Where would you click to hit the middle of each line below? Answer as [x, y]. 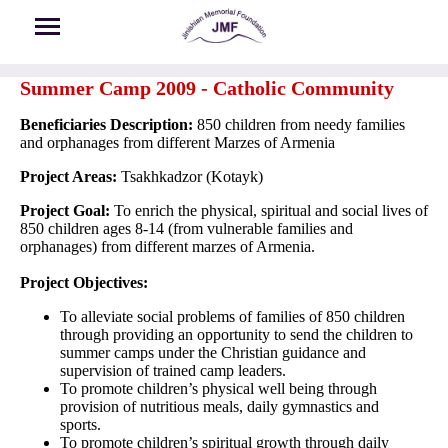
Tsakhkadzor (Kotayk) [190, 177]
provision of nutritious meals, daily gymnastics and [219, 407]
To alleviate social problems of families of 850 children [232, 317]
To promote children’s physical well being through [218, 389]
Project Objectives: [84, 283]
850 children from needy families [299, 125]
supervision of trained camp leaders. [173, 371]
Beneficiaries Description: [106, 125]
